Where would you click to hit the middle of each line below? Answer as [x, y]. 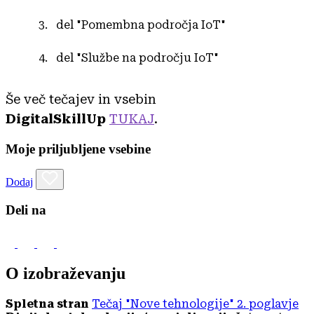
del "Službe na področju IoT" [137, 57]
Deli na [26, 210]
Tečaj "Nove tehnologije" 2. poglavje [195, 303]
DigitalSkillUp [57, 118]
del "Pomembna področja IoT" [141, 25]
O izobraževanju [66, 273]
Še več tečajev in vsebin [81, 99]
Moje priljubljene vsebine [78, 149]
